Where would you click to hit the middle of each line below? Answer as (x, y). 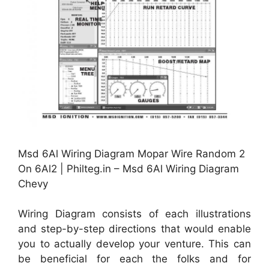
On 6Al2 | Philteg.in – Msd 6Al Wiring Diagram (128, 168)
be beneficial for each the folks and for (134, 259)
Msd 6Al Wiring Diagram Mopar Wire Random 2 (131, 153)
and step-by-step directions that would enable (134, 229)
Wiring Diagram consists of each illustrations (134, 214)
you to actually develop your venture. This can (134, 244)
